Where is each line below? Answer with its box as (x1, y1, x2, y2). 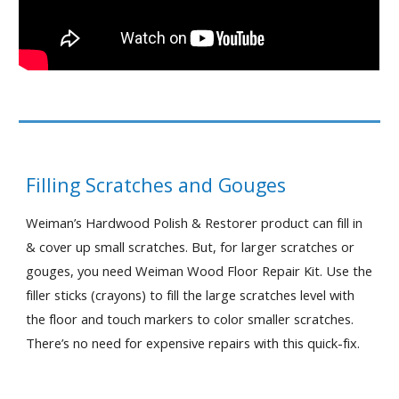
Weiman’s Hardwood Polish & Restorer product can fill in (26, 214, 363, 232)
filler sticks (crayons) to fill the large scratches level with (26, 286, 355, 304)
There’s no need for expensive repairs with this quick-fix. (26, 334, 361, 352)
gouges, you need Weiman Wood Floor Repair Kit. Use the (26, 262, 373, 280)
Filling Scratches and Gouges (26, 172, 287, 198)
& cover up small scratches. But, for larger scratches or (26, 238, 355, 256)
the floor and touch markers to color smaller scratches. (26, 310, 354, 328)
